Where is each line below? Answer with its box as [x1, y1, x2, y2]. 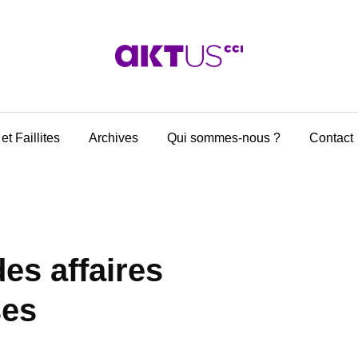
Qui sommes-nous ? [167, 131, 280, 145]
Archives [89, 131, 138, 145]
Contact [309, 131, 353, 145]
